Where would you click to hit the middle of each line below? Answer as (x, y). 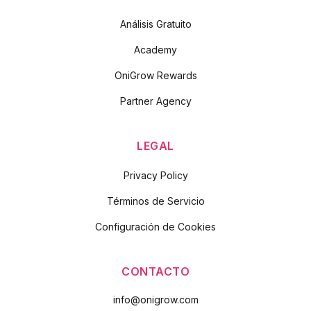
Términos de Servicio (155, 201)
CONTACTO (155, 271)
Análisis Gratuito (155, 24)
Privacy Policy (155, 175)
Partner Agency (155, 101)
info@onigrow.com (155, 300)
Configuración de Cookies (155, 227)
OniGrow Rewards (155, 75)
